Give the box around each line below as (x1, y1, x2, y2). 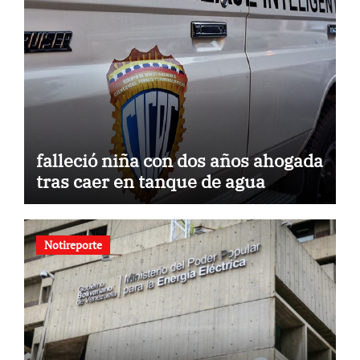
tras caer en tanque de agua (35, 169, 265, 193)
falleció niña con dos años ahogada (35, 148, 323, 172)
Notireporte (43, 237, 102, 253)
